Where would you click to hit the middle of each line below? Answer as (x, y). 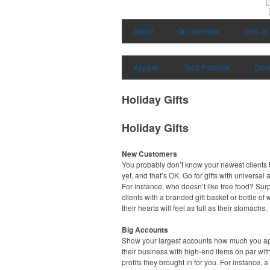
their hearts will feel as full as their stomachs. (194, 207)
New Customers (149, 153)
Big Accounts (145, 229)
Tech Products (207, 67)
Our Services (198, 31)
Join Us (256, 31)
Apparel (147, 67)
